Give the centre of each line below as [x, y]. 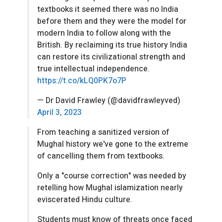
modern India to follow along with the [104, 33]
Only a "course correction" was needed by [112, 176]
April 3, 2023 [59, 113]
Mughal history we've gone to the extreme [113, 144]
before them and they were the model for [112, 22]
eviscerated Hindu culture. [85, 200]
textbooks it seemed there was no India [108, 10]
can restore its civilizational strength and [111, 57]
